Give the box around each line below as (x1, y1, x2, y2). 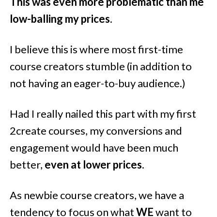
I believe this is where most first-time (10, 42, 183, 56)
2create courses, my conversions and (10, 124, 182, 137)
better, (10, 157, 45, 171)
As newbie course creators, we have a (10, 188, 184, 201)
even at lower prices (45, 157, 142, 171)
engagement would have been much (10, 140, 178, 154)
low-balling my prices (10, 12, 110, 25)
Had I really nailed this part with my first (10, 107, 196, 120)
